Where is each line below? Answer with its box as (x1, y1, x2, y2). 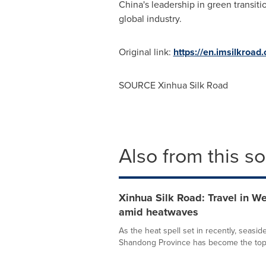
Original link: (118, 45, 173, 59)
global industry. (118, 12, 182, 26)
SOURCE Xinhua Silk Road (118, 78, 228, 92)
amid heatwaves (118, 204, 198, 220)
